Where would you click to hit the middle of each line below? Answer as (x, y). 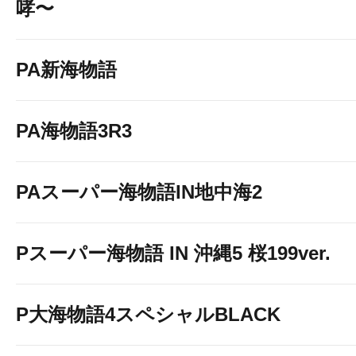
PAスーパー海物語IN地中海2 (139, 192)
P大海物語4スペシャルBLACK (148, 314)
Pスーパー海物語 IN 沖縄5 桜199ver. (173, 253)
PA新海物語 (66, 70)
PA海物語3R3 (74, 131)
